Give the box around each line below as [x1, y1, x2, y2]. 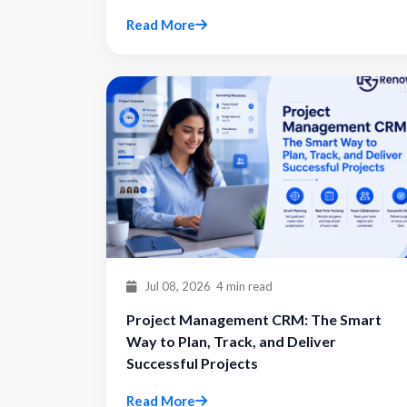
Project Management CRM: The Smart [126, 311, 382, 328]
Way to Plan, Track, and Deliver [126, 333, 336, 350]
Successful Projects [126, 354, 258, 372]
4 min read [216, 279, 273, 293]
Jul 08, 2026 [142, 279, 211, 293]
